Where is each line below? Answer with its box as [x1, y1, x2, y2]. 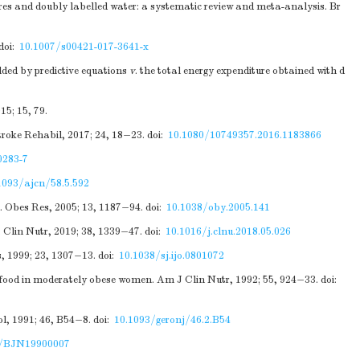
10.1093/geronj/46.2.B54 [114, 313, 231, 326]
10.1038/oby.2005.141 [166, 201, 270, 214]
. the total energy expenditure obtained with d [135, 64, 345, 77]
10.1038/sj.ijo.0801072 [119, 249, 224, 262]
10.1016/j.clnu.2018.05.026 [166, 225, 291, 238]
